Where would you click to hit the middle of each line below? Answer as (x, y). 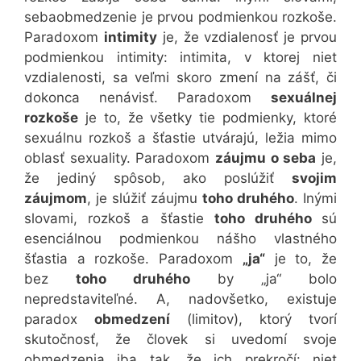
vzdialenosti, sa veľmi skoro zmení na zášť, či (180, 78)
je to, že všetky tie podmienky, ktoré (207, 118)
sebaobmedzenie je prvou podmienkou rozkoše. (180, 17)
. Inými (315, 199)
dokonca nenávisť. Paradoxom (147, 98)
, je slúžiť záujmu (145, 199)
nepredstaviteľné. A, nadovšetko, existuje (180, 299)
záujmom (56, 199)
